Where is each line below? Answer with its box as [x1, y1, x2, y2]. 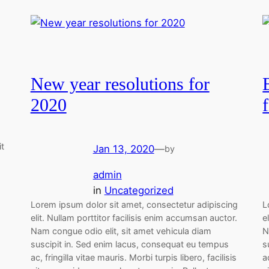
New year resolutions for [30, 74, 210, 94]
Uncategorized [104, 184, 174, 196]
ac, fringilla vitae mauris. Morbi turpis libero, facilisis [30, 252, 237, 262]
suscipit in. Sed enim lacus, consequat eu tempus [30, 238, 229, 249]
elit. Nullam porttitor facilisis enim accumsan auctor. [30, 212, 237, 223]
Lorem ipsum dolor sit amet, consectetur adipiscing [30, 199, 238, 210]
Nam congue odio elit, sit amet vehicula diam [30, 225, 211, 236]
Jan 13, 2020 [92, 142, 154, 155]
